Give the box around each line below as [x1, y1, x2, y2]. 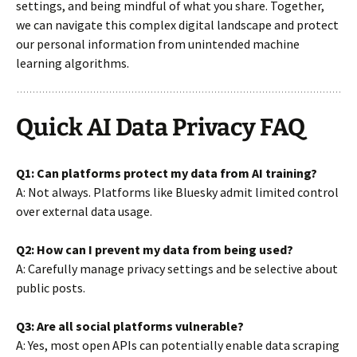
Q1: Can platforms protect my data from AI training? [16, 164, 317, 181]
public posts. [16, 279, 85, 296]
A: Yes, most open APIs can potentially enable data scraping [16, 336, 339, 353]
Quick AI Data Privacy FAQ [16, 112, 305, 142]
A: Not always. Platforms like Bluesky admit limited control [16, 183, 339, 200]
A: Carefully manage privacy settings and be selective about [16, 260, 338, 277]
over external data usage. [16, 202, 152, 219]
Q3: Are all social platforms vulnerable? [16, 317, 244, 334]
